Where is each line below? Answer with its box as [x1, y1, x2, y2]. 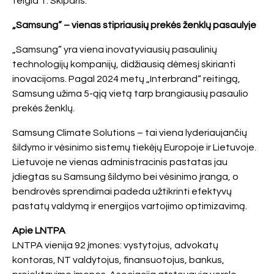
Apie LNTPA [12, 226, 65, 235]
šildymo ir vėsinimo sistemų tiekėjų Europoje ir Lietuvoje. [12, 143, 256, 152]
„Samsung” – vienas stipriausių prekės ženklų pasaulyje [12, 20, 256, 30]
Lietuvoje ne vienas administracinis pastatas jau [12, 157, 228, 167]
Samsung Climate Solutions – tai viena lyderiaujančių [12, 128, 247, 138]
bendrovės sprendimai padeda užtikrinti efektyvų [12, 187, 232, 196]
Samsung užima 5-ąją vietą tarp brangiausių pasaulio [12, 89, 248, 98]
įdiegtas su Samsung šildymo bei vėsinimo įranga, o [12, 172, 239, 182]
